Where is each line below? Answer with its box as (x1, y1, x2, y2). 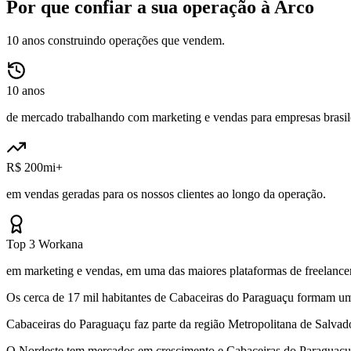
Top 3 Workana (6, 237, 83, 251)
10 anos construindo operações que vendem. (6, 33, 225, 47)
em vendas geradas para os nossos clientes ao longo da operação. (6, 186, 326, 201)
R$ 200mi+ (6, 160, 63, 174)
